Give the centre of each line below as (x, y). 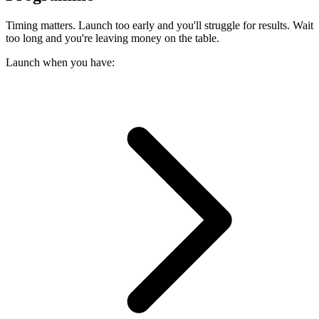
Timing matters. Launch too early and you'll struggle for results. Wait (159, 26)
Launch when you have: (60, 63)
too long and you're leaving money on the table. (113, 38)
